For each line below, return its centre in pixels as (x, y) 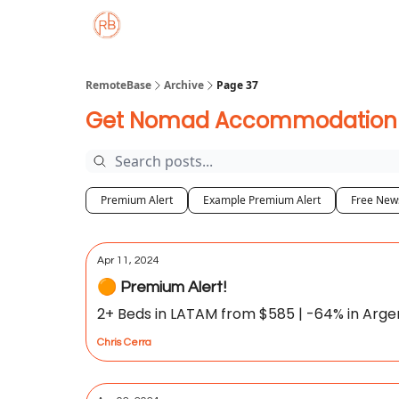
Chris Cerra (124, 342)
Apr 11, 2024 (128, 261)
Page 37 (237, 85)
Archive (184, 85)
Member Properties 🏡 (261, 25)
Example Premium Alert (262, 200)
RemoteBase (118, 85)
